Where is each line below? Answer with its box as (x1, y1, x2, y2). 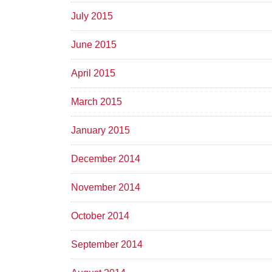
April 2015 (71, 67, 115, 78)
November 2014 (71, 182, 140, 192)
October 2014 (71, 210, 129, 221)
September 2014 (71, 239, 143, 250)
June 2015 (71, 39, 117, 50)
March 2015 (71, 96, 122, 107)
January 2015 (71, 124, 130, 135)
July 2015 (71, 10, 113, 21)
